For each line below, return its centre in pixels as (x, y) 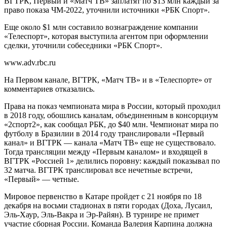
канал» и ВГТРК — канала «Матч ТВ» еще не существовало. (110, 142)
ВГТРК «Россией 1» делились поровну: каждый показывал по (112, 161)
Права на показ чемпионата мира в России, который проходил (112, 106)
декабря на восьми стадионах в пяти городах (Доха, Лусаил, (108, 205)
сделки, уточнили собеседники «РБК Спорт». (83, 45)
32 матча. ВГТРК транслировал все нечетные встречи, (98, 170)
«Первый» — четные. (42, 179)
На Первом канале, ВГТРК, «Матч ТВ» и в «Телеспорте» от (108, 80)
